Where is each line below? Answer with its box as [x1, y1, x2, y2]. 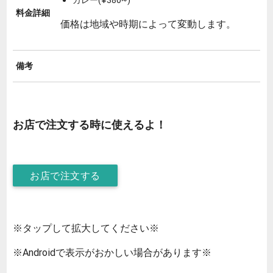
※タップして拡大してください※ [13, 222, 159, 235]
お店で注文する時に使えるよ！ [13, 117, 166, 132]
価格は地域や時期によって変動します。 [60, 17, 236, 30]
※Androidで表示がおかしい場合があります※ [13, 246, 211, 259]
